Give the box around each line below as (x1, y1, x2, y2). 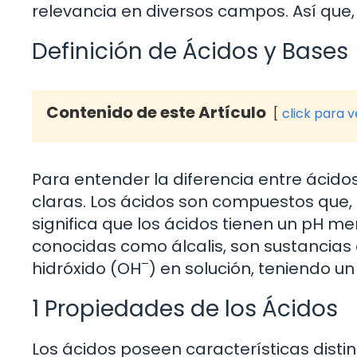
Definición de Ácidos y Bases (32, 36, 348, 68)
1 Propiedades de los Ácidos (32, 293, 338, 325)
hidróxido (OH (32, 257, 141, 280)
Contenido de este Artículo (46, 101, 266, 124)
